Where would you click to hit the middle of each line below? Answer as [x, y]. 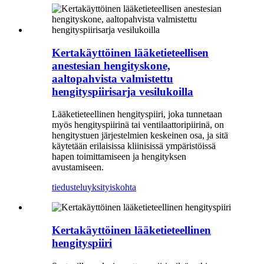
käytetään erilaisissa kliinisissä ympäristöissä [134, 146]
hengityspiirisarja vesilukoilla [123, 91]
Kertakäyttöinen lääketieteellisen [130, 52]
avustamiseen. [78, 167]
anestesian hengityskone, [111, 65]
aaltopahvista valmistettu [113, 78]
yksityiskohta [112, 187]
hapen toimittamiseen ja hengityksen [119, 157]
